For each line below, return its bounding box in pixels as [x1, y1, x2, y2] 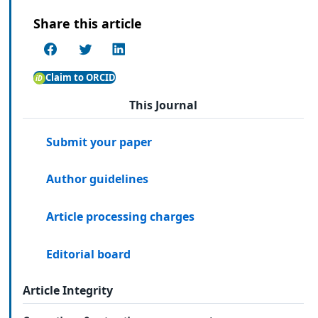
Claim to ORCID [45, 70, 116, 84]
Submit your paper [46, 133, 153, 150]
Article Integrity [23, 283, 113, 299]
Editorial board [46, 246, 131, 262]
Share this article [33, 15, 142, 33]
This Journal [129, 97, 197, 114]
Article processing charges [46, 209, 195, 225]
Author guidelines [46, 171, 149, 187]
